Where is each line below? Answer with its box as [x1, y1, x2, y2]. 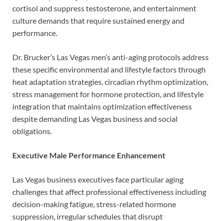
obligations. [12, 126, 52, 136]
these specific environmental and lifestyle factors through [12, 64, 206, 74]
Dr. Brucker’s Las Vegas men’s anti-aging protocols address [12, 52, 209, 62]
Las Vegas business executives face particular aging [12, 174, 184, 184]
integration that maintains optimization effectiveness [12, 101, 192, 111]
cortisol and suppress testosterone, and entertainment [12, 3, 196, 13]
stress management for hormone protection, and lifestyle [12, 89, 204, 99]
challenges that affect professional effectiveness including [12, 186, 206, 196]
